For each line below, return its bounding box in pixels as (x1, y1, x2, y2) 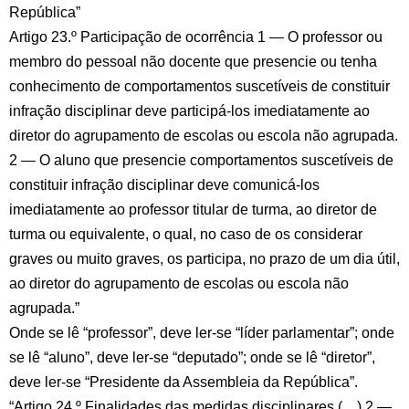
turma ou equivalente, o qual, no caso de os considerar (9, 226, 362, 242)
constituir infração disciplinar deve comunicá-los (9, 177, 320, 193)
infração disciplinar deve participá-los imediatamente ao (9, 103, 370, 119)
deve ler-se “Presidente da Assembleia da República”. (9, 374, 358, 390)
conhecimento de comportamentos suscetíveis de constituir (9, 79, 390, 94)
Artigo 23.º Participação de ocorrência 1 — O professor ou (9, 29, 383, 45)
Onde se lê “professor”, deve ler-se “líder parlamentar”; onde (9, 325, 394, 341)
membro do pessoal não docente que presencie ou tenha (9, 54, 377, 69)
